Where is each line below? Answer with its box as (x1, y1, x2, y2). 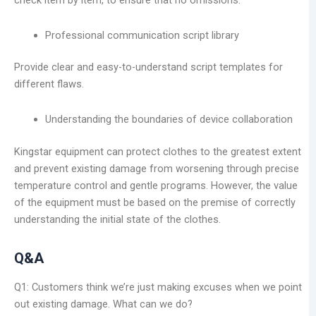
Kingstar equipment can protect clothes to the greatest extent (14, 145, 301, 158)
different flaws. (14, 78, 84, 91)
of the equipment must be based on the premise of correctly (14, 195, 296, 209)
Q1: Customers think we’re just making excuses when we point (14, 280, 302, 293)
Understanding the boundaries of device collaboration (44, 112, 293, 126)
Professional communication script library (44, 28, 239, 42)
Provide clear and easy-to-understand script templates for (14, 61, 283, 74)
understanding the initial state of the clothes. (14, 212, 221, 226)
